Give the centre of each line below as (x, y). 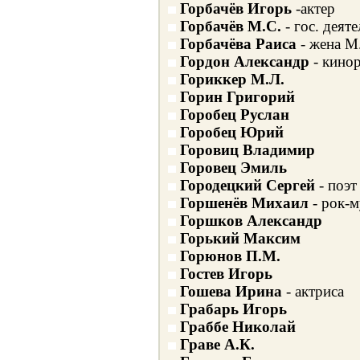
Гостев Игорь (226, 274)
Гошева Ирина (231, 291)
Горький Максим (240, 238)
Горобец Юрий (231, 132)
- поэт (335, 185)
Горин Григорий (237, 97)
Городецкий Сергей (247, 185)
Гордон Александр (244, 61)
